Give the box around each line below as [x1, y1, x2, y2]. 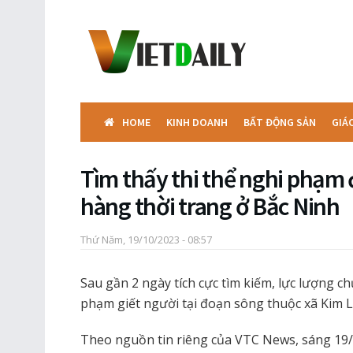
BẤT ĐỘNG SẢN [243, 115, 316, 129]
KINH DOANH [166, 115, 228, 129]
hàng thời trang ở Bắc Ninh [80, 191, 340, 222]
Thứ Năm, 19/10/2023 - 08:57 [80, 232, 212, 247]
